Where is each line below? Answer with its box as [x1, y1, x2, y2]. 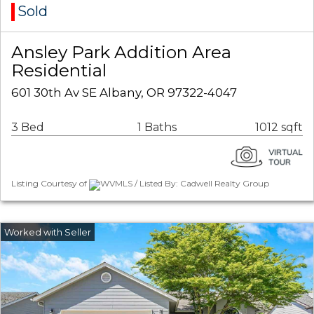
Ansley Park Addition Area [11, 41, 231, 63]
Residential [11, 60, 107, 81]
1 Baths [137, 121, 177, 135]
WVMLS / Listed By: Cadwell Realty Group [100, 178, 269, 189]
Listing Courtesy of [11, 178, 89, 189]
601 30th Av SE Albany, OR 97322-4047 [11, 86, 237, 100]
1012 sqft [255, 121, 303, 135]
